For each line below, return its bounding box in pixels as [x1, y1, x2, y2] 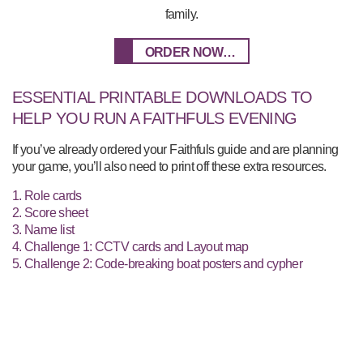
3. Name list [12, 223, 75, 237]
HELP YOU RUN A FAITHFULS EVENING [12, 109, 297, 127]
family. [164, 7, 199, 21]
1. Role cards [12, 189, 82, 203]
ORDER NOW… [144, 45, 236, 59]
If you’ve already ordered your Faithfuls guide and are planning [12, 143, 339, 156]
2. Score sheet [12, 206, 88, 220]
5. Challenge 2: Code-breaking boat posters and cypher [12, 257, 303, 271]
